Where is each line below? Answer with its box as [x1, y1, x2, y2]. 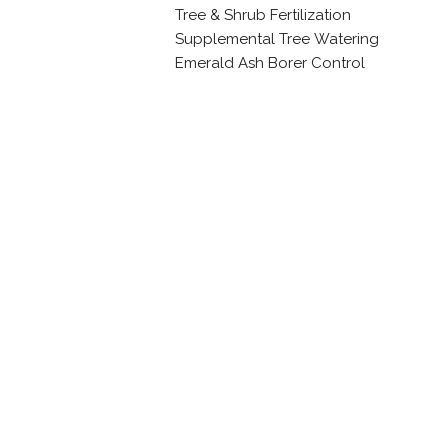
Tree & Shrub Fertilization [174, 6, 351, 25]
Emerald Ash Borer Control [174, 54, 365, 73]
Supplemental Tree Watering [174, 30, 379, 49]
